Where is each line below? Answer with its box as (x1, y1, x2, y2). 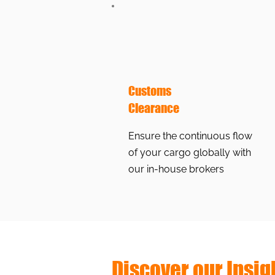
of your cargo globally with (128, 147, 251, 158)
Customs (128, 83, 171, 98)
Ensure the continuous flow (128, 130, 252, 142)
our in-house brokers (128, 163, 227, 175)
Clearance (128, 101, 179, 115)
